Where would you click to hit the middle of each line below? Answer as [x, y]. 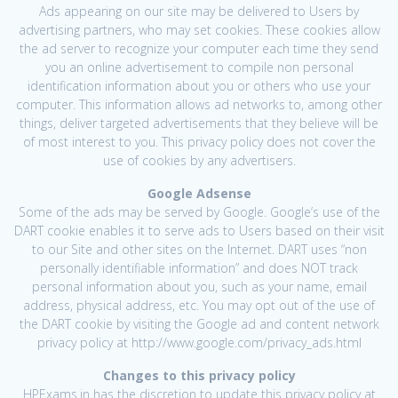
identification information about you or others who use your [199, 85]
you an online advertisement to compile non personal [199, 67]
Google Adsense [199, 193]
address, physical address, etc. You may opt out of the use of [199, 305]
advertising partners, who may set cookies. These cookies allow [199, 29]
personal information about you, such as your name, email [199, 286]
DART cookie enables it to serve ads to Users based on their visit [199, 230]
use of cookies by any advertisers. [199, 160]
